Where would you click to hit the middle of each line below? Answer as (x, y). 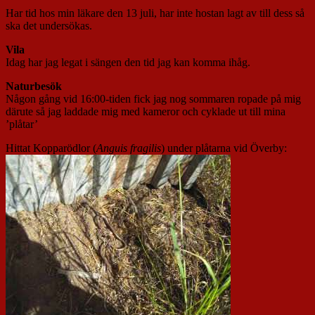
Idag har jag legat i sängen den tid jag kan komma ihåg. (128, 63)
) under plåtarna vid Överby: (224, 148)
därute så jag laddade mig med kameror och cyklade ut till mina (146, 112)
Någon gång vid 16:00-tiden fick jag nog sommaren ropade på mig (153, 99)
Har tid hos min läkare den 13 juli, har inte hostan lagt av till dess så (155, 13)
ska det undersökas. (49, 26)
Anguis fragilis (129, 148)
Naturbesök (34, 86)
